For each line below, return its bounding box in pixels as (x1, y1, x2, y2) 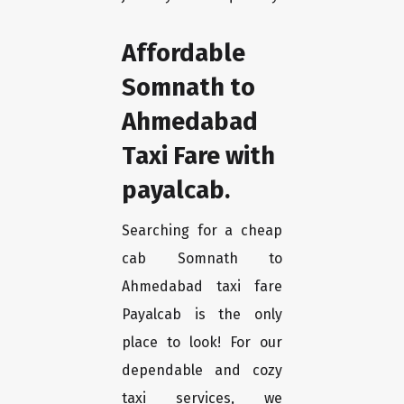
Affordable (122, 38, 245, 69)
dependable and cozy (122, 362, 282, 380)
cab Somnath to (122, 250, 282, 268)
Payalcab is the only (122, 306, 282, 324)
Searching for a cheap (122, 222, 282, 240)
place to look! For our (122, 334, 282, 352)
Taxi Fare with (122, 141, 275, 171)
